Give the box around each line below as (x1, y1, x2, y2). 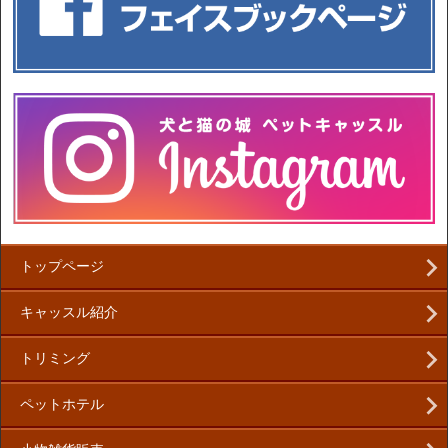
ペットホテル (20, 397, 104, 413)
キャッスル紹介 (20, 305, 118, 321)
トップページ (20, 259, 104, 275)
